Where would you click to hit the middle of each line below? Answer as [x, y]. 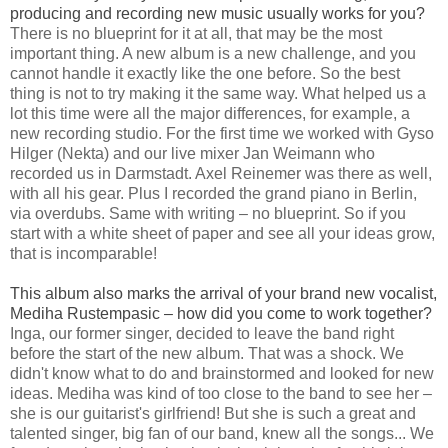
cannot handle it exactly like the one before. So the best [205, 74]
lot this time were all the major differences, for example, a [210, 114]
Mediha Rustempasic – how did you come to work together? [221, 314]
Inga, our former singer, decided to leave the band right [202, 334]
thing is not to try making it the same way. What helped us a [218, 94]
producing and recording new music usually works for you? [217, 14]
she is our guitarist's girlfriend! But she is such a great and [213, 414]
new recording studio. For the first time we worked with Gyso [222, 134]
